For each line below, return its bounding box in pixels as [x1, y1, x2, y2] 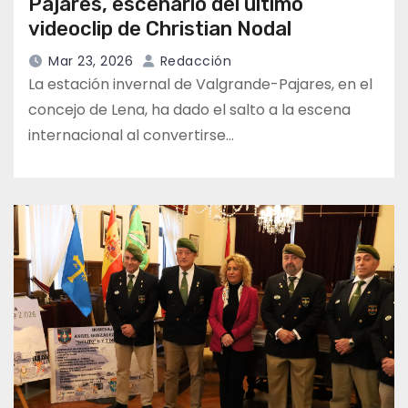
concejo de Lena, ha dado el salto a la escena [28, 99, 351, 121]
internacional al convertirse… [28, 125, 234, 147]
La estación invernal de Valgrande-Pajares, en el [28, 74, 372, 96]
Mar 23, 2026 [48, 52, 133, 71]
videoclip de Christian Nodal [28, 16, 291, 42]
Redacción [156, 52, 231, 71]
